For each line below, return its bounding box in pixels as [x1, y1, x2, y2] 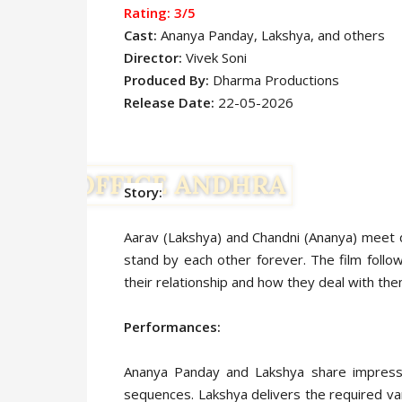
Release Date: [124, 93, 214, 111]
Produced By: [124, 71, 213, 89]
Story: [124, 183, 162, 201]
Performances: [124, 318, 221, 336]
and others [318, 26, 385, 44]
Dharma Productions [213, 71, 339, 89]
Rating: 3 [124, 4, 182, 22]
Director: [124, 48, 182, 66]
